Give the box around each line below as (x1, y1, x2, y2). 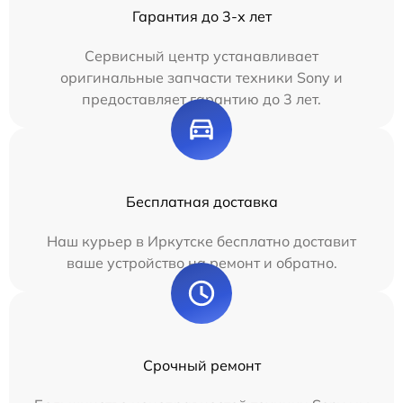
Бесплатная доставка (125, 193, 278, 210)
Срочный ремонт (142, 356, 261, 374)
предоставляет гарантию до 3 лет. (82, 90, 321, 108)
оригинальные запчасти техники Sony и (60, 68, 343, 86)
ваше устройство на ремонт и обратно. (66, 254, 337, 272)
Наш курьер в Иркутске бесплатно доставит (47, 232, 356, 250)
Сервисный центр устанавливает (85, 47, 318, 65)
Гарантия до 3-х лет (131, 7, 272, 25)
